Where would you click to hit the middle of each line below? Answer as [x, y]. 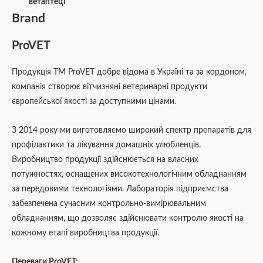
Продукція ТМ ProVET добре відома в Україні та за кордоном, [129, 73]
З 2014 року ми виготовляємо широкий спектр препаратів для [131, 131]
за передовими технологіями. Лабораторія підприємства [120, 189]
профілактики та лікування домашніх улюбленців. [106, 145]
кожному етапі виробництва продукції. [85, 233]
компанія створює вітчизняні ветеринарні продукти [109, 87]
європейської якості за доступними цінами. [94, 102]
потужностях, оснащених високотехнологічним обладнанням [129, 175]
